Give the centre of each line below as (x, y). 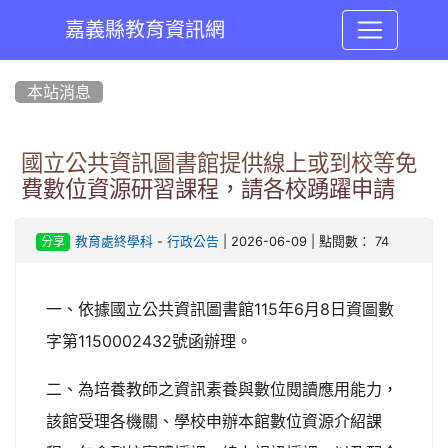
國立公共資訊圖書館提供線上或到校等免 (219, 163)
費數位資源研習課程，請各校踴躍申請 (208, 189)
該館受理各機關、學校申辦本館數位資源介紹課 (214, 421)
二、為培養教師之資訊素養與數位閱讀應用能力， (222, 389)
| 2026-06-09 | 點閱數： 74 (303, 241)
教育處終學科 (113, 241)
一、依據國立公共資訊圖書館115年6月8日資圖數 (220, 309)
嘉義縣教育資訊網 (144, 30)
